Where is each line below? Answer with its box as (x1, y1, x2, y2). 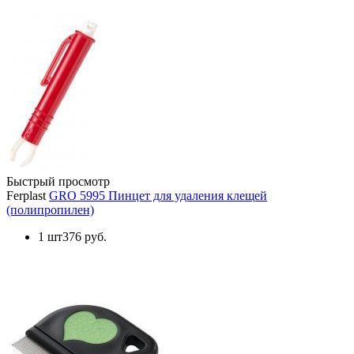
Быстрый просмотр (6, 174, 110, 188)
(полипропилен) (6, 202, 94, 217)
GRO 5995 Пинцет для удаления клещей (49, 188, 267, 202)
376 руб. (62, 229, 107, 243)
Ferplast (6, 188, 46, 202)
